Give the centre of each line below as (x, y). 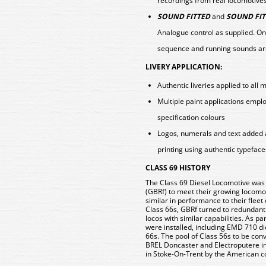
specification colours (191, 117)
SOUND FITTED (184, 16)
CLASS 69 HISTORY (178, 168)
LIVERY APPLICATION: (184, 67)
